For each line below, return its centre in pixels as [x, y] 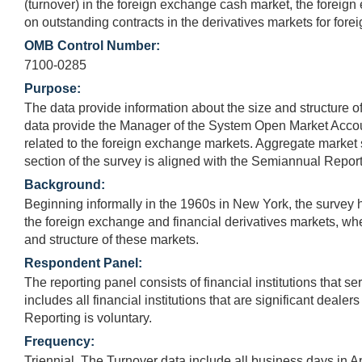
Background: [65, 184]
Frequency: [59, 341]
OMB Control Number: [92, 45]
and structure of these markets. [112, 239]
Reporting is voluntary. [88, 318]
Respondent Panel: [83, 263]
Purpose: [53, 88]
